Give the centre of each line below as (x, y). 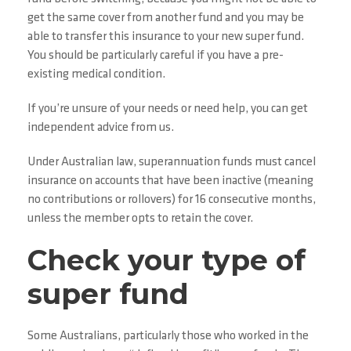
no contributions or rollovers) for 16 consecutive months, (172, 200)
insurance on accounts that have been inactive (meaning (170, 181)
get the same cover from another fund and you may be (166, 18)
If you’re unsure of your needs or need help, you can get (168, 109)
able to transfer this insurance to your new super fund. (166, 37)
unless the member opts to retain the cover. (140, 219)
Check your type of (166, 261)
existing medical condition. (96, 75)
